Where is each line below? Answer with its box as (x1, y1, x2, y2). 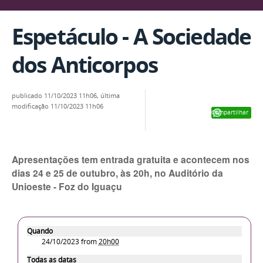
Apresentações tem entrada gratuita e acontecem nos (12, 153, 249, 167)
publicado (12, 91, 42, 100)
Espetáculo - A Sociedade (12, 21, 251, 52)
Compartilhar (211, 107, 248, 116)
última (100, 91, 120, 100)
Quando (27, 226, 53, 237)
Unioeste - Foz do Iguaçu (12, 180, 122, 194)
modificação (12, 102, 49, 110)
